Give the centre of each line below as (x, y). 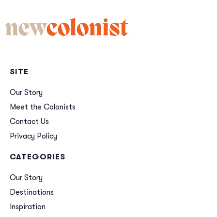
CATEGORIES (38, 157)
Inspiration (28, 207)
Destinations (32, 193)
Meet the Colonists (43, 107)
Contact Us (29, 122)
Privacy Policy (33, 136)
